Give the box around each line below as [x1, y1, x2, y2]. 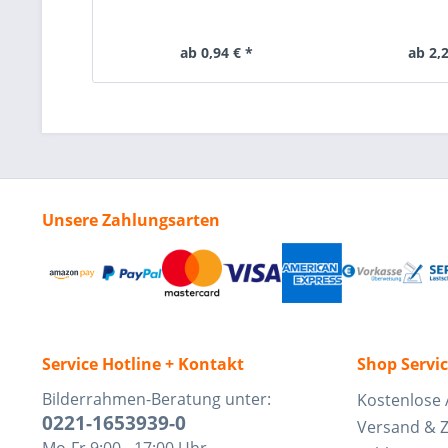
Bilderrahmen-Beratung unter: [42, 387, 271, 410]
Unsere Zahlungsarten [42, 208, 220, 231]
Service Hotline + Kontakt [42, 352, 244, 375]
